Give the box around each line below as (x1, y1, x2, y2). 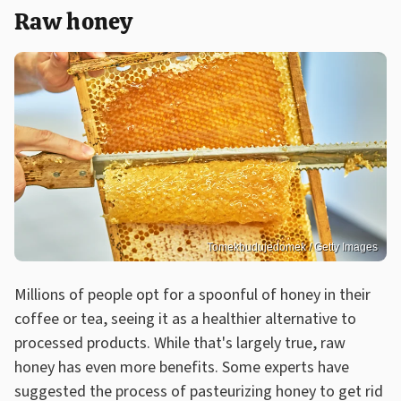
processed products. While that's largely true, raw (14, 331, 346, 354)
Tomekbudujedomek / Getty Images (207, 240, 378, 253)
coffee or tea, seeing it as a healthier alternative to (14, 307, 356, 330)
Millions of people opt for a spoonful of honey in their (14, 283, 371, 306)
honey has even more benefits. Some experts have (14, 355, 349, 379)
